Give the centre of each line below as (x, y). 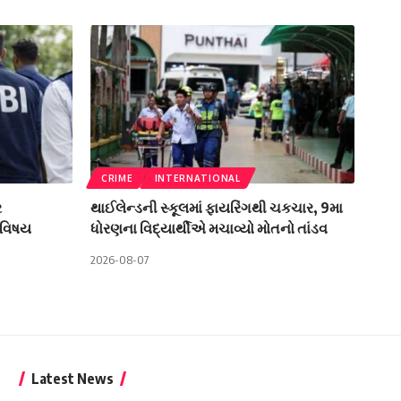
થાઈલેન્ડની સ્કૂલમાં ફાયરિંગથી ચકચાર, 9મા (217, 208)
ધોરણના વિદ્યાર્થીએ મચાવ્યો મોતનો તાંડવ (209, 229)
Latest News (72, 379)
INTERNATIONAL (197, 179)
